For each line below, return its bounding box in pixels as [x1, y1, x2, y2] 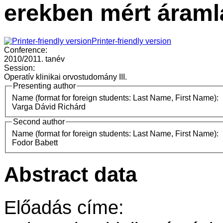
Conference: [4, 46, 49, 55]
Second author [13, 117, 65, 126]
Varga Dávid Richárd [12, 102, 86, 111]
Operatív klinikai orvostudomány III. [4, 73, 127, 82]
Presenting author [13, 82, 76, 91]
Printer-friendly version [92, 37, 171, 46]
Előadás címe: [4, 197, 129, 219]
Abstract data [4, 163, 137, 187]
